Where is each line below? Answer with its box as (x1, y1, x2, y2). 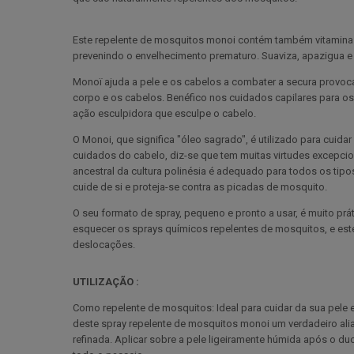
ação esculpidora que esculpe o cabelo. (73, 107, 256, 119)
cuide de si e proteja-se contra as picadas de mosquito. (73, 180, 327, 193)
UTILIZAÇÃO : (73, 275, 139, 288)
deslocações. (73, 238, 135, 250)
